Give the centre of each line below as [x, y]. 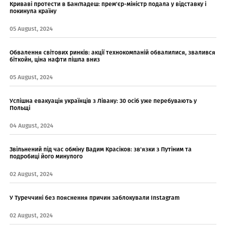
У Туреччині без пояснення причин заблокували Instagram [95, 197]
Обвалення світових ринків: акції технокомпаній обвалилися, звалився [112, 52]
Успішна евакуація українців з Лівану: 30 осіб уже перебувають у [103, 101]
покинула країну [33, 11]
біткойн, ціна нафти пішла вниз [55, 59]
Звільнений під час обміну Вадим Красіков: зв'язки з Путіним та [101, 149]
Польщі [20, 108]
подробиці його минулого [46, 156]
